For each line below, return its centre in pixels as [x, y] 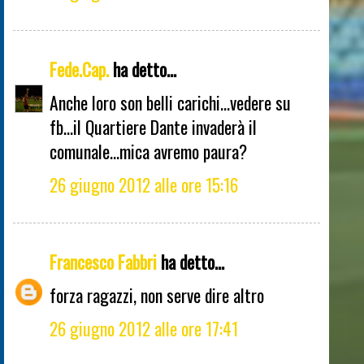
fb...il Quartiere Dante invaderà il [153, 126]
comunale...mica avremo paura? [148, 151]
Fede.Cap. [79, 69]
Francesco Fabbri [103, 262]
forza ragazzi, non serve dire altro [157, 295]
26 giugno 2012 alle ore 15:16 [144, 184]
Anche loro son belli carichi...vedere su [170, 102]
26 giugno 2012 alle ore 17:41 [144, 329]
